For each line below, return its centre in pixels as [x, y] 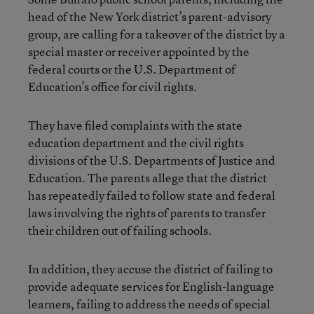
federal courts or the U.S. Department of [132, 69]
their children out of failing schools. [120, 230]
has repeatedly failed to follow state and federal [152, 195]
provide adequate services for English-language [151, 286]
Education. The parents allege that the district [148, 178]
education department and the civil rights [136, 143]
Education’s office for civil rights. [112, 87]
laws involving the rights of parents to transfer [147, 213]
